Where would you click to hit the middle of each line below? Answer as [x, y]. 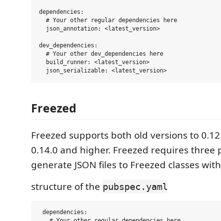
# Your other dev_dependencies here [101, 54]
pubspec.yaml [135, 186]
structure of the [67, 186]
